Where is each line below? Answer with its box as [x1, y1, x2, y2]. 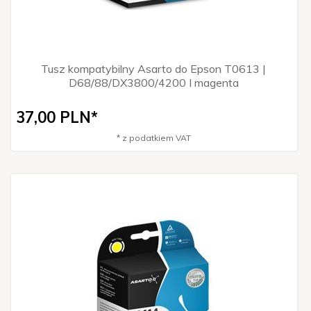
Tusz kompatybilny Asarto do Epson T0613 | [41, 61, 266, 76]
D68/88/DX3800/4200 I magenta [68, 75, 239, 90]
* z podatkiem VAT [116, 132, 191, 143]
